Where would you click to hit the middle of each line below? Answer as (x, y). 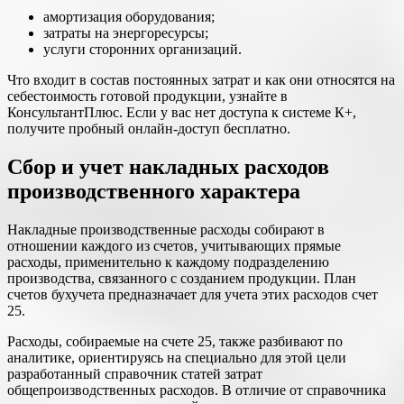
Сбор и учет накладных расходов (168, 167)
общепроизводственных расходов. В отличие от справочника (197, 390)
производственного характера (154, 192)
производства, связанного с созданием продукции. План (182, 279)
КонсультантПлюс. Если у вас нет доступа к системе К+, (182, 113)
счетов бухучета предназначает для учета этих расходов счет (193, 295)
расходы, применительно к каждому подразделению (168, 262)
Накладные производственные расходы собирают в (166, 230)
